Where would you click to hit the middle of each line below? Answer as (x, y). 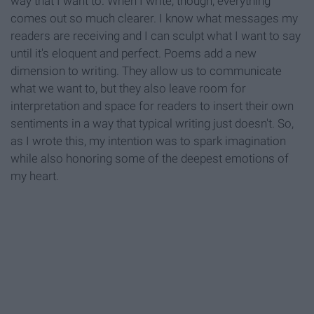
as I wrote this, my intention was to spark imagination (148, 141)
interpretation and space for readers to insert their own (152, 106)
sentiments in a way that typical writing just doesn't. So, (152, 124)
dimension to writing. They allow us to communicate (146, 71)
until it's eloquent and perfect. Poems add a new (134, 54)
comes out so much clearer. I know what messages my (154, 19)
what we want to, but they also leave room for (128, 89)
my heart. (35, 176)
